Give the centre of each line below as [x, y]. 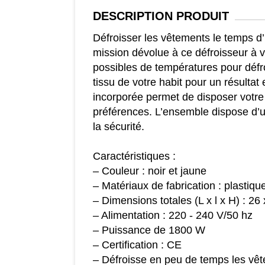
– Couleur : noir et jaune [149, 171]
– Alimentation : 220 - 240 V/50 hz [172, 216]
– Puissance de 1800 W [149, 230]
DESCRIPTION [132, 16]
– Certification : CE [137, 245]
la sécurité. [118, 127]
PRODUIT [201, 16]
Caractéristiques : [134, 156]
